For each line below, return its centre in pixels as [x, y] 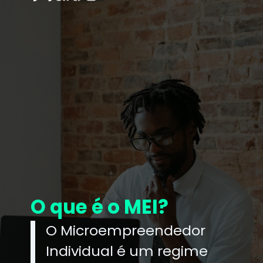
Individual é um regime [127, 251]
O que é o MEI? [100, 207]
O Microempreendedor [126, 231]
